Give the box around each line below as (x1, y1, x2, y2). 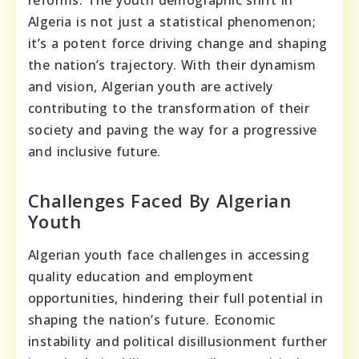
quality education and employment (28, 268, 254, 286)
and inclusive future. (28, 143, 161, 161)
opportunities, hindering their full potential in (28, 289, 324, 308)
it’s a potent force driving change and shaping (28, 34, 328, 53)
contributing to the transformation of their (28, 99, 310, 118)
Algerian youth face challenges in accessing (28, 246, 310, 264)
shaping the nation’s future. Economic (28, 311, 276, 329)
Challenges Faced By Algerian (28, 188, 292, 213)
